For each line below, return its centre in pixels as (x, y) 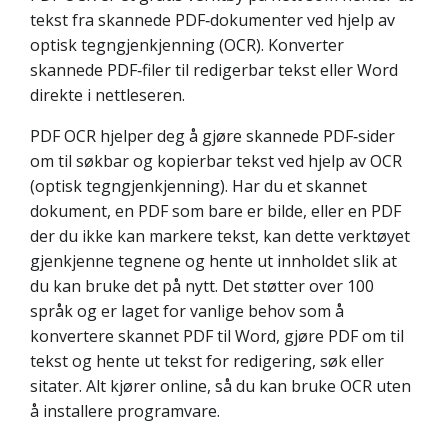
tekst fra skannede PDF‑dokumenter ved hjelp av (212, 20)
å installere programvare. (125, 411)
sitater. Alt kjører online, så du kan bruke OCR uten (220, 386)
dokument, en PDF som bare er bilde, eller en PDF (215, 211)
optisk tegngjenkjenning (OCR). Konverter (187, 45)
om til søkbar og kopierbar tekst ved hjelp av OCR (216, 161)
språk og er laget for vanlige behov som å (187, 311)
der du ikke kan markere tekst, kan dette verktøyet (220, 236)
